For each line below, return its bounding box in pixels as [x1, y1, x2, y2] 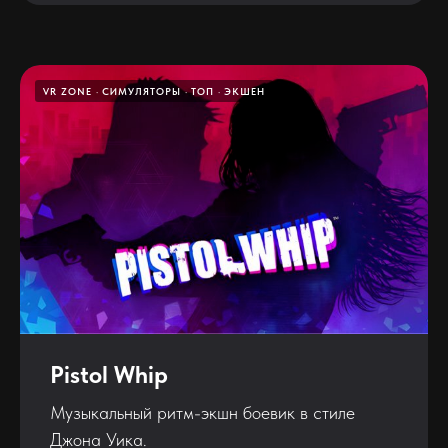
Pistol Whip [50, 360, 168, 390]
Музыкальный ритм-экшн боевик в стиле [50, 402, 355, 424]
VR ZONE [43, 84, 92, 97]
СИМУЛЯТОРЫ [102, 84, 181, 97]
